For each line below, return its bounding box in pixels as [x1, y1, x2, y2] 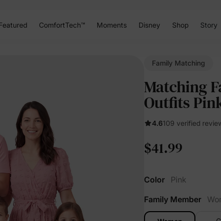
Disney [138, 20, 160, 29]
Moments [96, 20, 127, 29]
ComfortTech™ [38, 20, 85, 29]
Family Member [144, 194, 201, 204]
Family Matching [152, 59, 205, 67]
